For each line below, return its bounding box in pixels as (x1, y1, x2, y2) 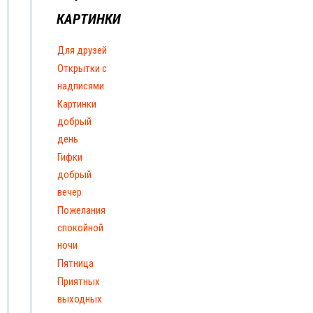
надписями (57, 80, 104, 93)
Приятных (57, 275, 100, 289)
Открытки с (57, 62, 107, 75)
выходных (57, 293, 102, 306)
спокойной (57, 221, 103, 235)
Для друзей (57, 44, 107, 57)
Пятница (57, 257, 94, 270)
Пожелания (57, 204, 105, 217)
